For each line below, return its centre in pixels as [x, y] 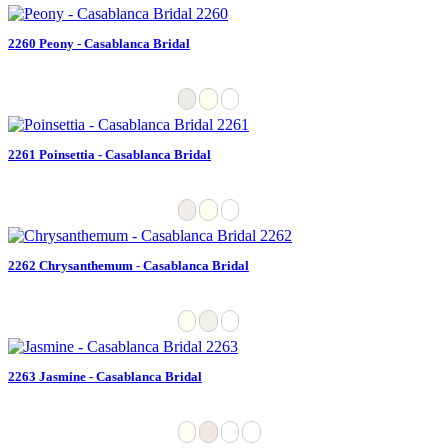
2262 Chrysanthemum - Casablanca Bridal [128, 265]
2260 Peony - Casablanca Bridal [99, 43]
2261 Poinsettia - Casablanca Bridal [109, 154]
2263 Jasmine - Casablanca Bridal [105, 376]
